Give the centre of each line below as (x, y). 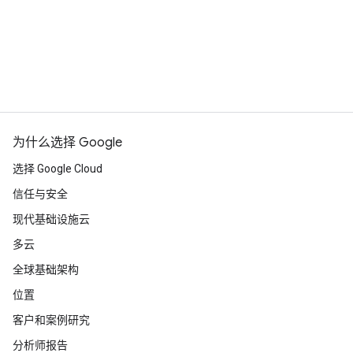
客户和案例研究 (51, 320)
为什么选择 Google (67, 143)
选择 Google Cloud (58, 169)
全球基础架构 (46, 270)
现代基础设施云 (51, 219)
